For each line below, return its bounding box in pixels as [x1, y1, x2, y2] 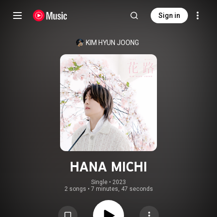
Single [91, 179, 108, 186]
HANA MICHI [70, 158, 147, 175]
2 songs [64, 186, 86, 192]
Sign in [158, 12, 180, 19]
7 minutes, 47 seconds [91, 186, 153, 192]
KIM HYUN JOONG [86, 39, 139, 46]
